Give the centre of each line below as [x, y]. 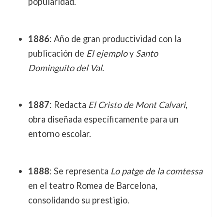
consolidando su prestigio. [78, 200]
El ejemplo [107, 53]
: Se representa [80, 171]
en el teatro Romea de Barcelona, [93, 185]
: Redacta [69, 105]
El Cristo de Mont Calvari [137, 105]
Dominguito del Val [65, 68]
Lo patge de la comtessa [156, 171]
